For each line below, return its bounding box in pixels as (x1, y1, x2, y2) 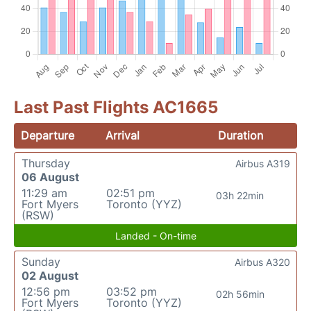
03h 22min (216, 190, 264, 201)
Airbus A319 (235, 158, 290, 169)
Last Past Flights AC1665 (14, 97, 218, 117)
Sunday (22, 255, 60, 269)
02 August (22, 269, 78, 283)
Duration (217, 128, 263, 142)
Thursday (22, 156, 70, 170)
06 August (22, 170, 79, 184)
